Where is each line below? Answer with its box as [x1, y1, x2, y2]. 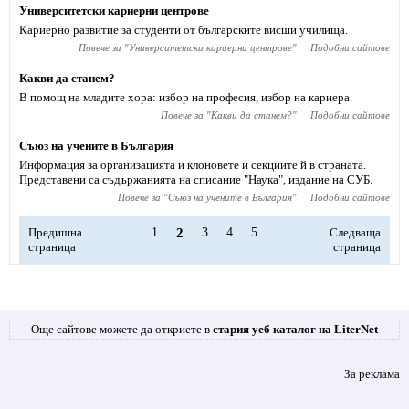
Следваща [330, 225, 381, 239]
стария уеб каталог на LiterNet [213, 322, 378, 336]
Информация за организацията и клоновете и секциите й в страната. [19, 158, 366, 172]
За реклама [344, 367, 400, 381]
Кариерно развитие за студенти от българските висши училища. [19, 23, 348, 37]
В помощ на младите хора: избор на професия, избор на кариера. [19, 90, 352, 104]
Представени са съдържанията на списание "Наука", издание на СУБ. [19, 173, 372, 186]
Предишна [28, 225, 82, 239]
